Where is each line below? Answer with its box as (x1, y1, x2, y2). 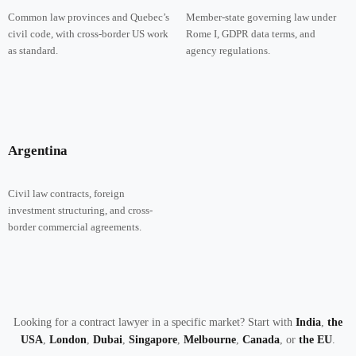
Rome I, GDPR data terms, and (185, 28, 315, 40)
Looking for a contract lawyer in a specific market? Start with (14, 316, 296, 329)
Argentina (7, 141, 68, 158)
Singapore (129, 334, 177, 346)
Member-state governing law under (185, 11, 336, 23)
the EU (299, 334, 332, 346)
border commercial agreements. (7, 220, 141, 233)
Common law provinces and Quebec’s (7, 11, 169, 23)
